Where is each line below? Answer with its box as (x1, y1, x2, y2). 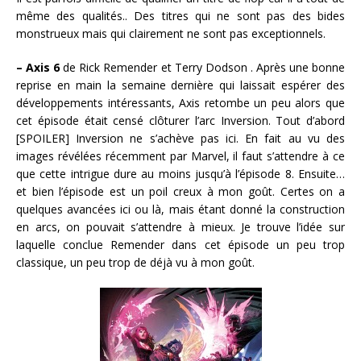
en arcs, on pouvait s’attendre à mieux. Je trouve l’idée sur (16, 218, 345, 234)
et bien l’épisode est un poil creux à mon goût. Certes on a (16, 183, 345, 199)
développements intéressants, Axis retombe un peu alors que (16, 94, 345, 110)
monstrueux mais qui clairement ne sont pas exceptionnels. (16, 25, 326, 41)
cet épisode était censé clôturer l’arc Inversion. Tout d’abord (16, 112, 345, 128)
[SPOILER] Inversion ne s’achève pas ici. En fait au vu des (16, 130, 345, 146)
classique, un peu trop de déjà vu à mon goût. (16, 254, 255, 270)
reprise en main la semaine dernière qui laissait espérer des (16, 77, 345, 93)
